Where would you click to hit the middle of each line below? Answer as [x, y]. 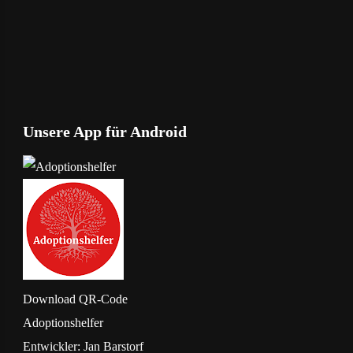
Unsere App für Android [104, 131]
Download [49, 299]
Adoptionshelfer [63, 322]
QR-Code [103, 299]
